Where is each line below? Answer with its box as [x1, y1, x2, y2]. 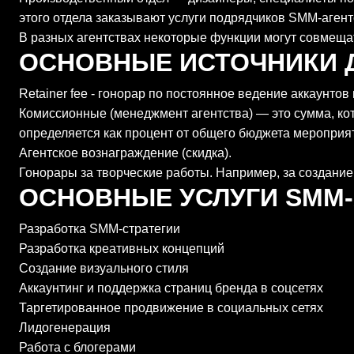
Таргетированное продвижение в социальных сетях [19, 301, 323, 314]
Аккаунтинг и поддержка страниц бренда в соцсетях [19, 281, 323, 295]
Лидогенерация [19, 321, 111, 334]
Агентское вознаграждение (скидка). [19, 146, 232, 160]
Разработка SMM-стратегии [19, 222, 180, 235]
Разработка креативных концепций [19, 242, 224, 255]
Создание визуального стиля [19, 262, 189, 275]
